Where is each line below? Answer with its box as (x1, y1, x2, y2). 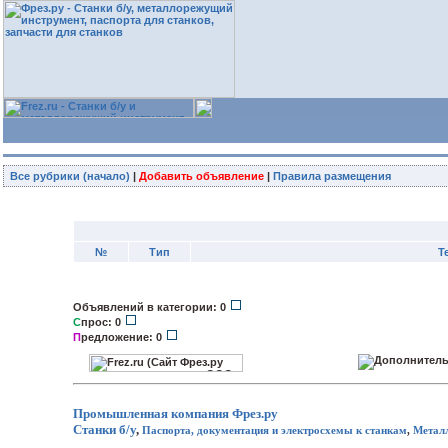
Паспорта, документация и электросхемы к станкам (142, 425, 407, 436)
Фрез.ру (232, 406, 278, 421)
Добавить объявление (139, 170, 264, 182)
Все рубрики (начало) (10, 170, 130, 182)
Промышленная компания (73, 406, 229, 421)
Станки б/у (73, 422, 136, 437)
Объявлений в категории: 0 (73, 301, 229, 313)
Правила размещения (273, 170, 391, 182)
